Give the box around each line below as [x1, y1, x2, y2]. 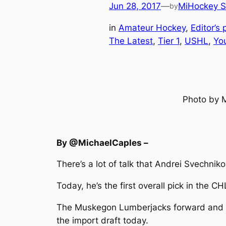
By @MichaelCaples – [56, 137, 148, 148]
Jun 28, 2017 [109, 1, 161, 12]
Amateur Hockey [119, 22, 186, 33]
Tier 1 [158, 35, 180, 46]
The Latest [109, 35, 153, 46]
